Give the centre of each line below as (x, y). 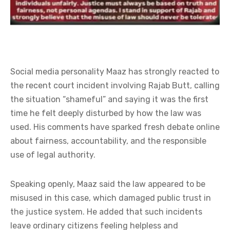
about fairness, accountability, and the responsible (108, 141)
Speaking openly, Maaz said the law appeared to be (108, 184)
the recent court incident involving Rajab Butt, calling (115, 85)
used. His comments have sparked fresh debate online (115, 127)
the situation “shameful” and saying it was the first (109, 99)
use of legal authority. (53, 155)
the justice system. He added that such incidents (106, 212)
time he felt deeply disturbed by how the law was (106, 113)
